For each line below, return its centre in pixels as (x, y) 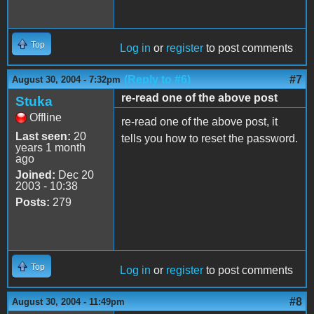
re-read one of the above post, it (199, 121)
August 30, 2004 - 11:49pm (68, 301)
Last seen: (43, 136)
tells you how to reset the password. (210, 138)
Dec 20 (75, 175)
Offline (46, 117)
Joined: (35, 175)
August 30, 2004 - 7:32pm (66, 79)
